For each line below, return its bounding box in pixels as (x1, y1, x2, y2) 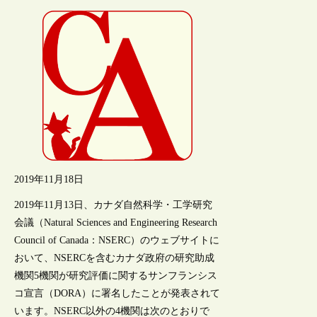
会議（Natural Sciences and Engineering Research (14, 217, 218, 228)
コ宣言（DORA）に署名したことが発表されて (14, 287, 221, 299)
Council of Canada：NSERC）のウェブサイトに (14, 234, 220, 246)
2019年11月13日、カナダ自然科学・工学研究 (14, 199, 213, 210)
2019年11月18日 (14, 173, 84, 185)
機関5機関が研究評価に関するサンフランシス (14, 270, 218, 281)
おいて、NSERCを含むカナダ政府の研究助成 (14, 252, 215, 263)
